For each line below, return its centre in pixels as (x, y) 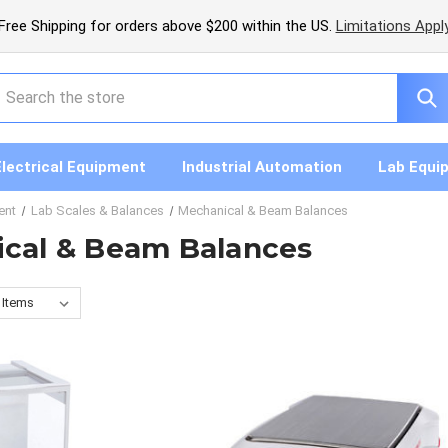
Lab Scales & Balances (97, 211)
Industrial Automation (262, 166)
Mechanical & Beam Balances (263, 211)
